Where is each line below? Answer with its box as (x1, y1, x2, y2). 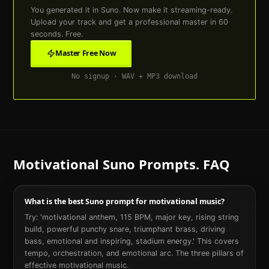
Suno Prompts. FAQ (98, 155, 230, 174)
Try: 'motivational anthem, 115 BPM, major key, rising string (24, 213, 239, 222)
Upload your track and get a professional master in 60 (31, 17, 229, 26)
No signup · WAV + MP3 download (71, 72, 198, 81)
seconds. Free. (31, 29, 83, 38)
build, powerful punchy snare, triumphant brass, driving (24, 225, 225, 234)
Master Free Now (55, 48, 116, 59)
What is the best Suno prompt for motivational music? (24, 196, 225, 207)
